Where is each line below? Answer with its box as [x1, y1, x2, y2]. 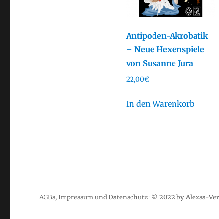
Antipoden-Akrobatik [126, 30, 208, 41]
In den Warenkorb [126, 98, 195, 109]
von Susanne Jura [126, 58, 193, 68]
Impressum [58, 193, 94, 201]
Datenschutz [109, 193, 148, 201]
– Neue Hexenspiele [126, 44, 204, 54]
